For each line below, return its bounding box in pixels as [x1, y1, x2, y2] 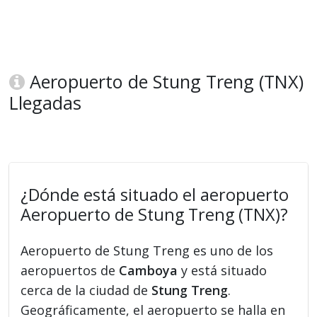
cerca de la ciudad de [21, 282, 152, 299]
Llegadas [9, 91, 82, 115]
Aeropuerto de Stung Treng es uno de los [21, 242, 274, 260]
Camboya [119, 262, 178, 279]
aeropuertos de [21, 262, 120, 279]
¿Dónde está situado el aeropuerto [21, 183, 289, 207]
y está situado [178, 262, 267, 279]
